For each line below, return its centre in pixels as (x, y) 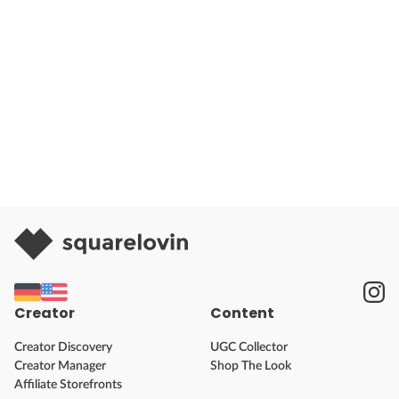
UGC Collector (249, 347)
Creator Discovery (63, 347)
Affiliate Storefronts (68, 384)
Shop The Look (251, 366)
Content (242, 313)
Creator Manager (60, 366)
